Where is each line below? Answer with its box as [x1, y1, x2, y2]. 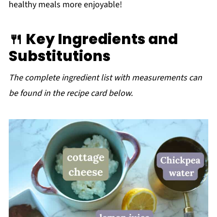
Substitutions [8, 46, 110, 66]
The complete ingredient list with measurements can [8, 72, 202, 84]
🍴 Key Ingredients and [8, 29, 178, 49]
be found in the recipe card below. [8, 87, 133, 99]
